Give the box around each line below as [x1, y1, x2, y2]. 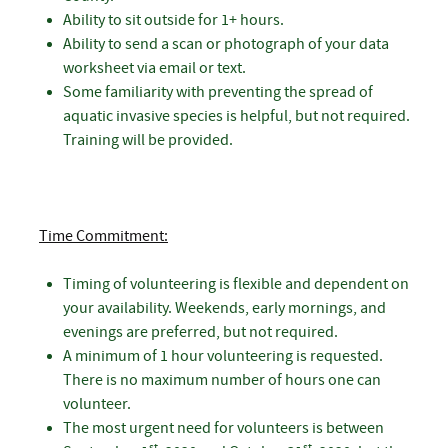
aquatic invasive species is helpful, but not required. [63, 107, 410, 126]
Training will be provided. [63, 131, 233, 150]
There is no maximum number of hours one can [63, 371, 381, 390]
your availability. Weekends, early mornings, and [63, 299, 386, 318]
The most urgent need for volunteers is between [63, 419, 384, 438]
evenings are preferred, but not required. [63, 323, 338, 342]
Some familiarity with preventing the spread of [63, 83, 373, 102]
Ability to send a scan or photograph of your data [63, 35, 389, 54]
